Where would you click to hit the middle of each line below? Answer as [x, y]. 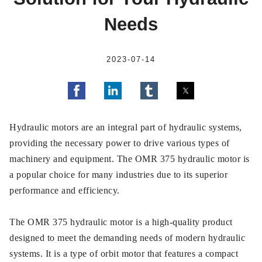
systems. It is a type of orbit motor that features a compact [124, 254]
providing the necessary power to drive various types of [120, 143]
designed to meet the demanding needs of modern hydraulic [127, 238]
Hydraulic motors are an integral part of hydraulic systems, [126, 127]
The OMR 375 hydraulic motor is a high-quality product [121, 222]
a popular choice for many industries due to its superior [118, 175]
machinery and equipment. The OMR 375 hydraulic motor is [130, 159]
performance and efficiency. [65, 190]
